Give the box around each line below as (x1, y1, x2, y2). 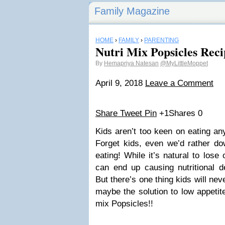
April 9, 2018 (95, 78, 145, 88)
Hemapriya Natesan (104, 60, 159, 67)
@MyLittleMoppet (160, 60, 208, 67)
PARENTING (144, 37, 179, 44)
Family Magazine (94, 6, 170, 17)
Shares (169, 108, 195, 118)
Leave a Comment (145, 78, 213, 88)
